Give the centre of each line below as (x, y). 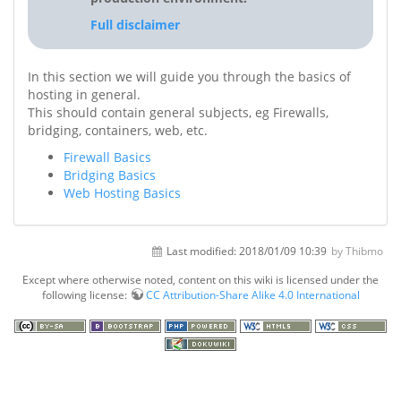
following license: (85, 294)
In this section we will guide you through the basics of (189, 77)
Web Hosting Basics (122, 193)
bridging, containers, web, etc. (118, 130)
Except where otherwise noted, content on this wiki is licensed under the (200, 279)
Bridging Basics (110, 175)
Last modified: (201, 251)
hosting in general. (84, 94)
